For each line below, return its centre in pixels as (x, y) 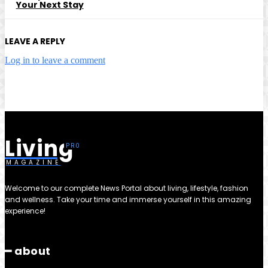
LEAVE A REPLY (35, 42)
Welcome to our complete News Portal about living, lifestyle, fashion (127, 188)
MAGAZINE (33, 163)
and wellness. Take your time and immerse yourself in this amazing (128, 200)
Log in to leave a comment (55, 60)
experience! (25, 211)
